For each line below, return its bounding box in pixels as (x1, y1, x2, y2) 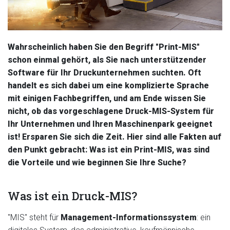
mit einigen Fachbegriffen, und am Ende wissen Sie (8, 93, 206, 103)
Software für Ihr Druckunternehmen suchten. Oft (8, 68, 201, 78)
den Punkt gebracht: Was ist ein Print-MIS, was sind (8, 145, 209, 155)
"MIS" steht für (8, 213, 61, 222)
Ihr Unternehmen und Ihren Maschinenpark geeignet (8, 119, 213, 129)
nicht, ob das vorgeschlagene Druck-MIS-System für (8, 106, 214, 116)
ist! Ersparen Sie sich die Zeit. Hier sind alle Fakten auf (8, 132, 221, 142)
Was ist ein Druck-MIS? (8, 188, 137, 203)
